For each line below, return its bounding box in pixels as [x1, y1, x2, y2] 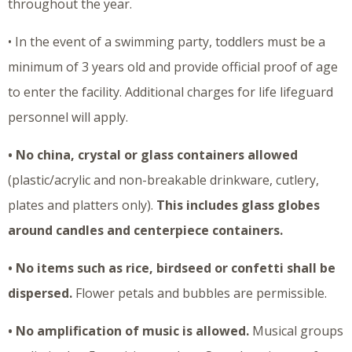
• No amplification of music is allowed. [8, 322, 249, 340]
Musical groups [249, 322, 343, 340]
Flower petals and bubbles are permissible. [72, 284, 327, 302]
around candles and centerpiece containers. [8, 222, 283, 240]
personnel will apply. [8, 108, 128, 126]
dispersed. [8, 284, 72, 302]
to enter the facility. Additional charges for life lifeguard [8, 83, 333, 101]
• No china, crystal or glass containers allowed [8, 146, 298, 164]
